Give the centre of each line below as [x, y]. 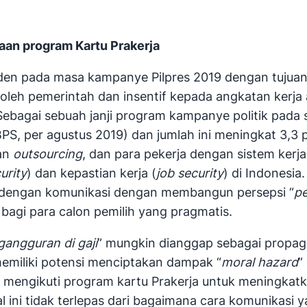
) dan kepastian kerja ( [91, 173]
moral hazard [260, 262]
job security [190, 173]
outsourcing [48, 154]
